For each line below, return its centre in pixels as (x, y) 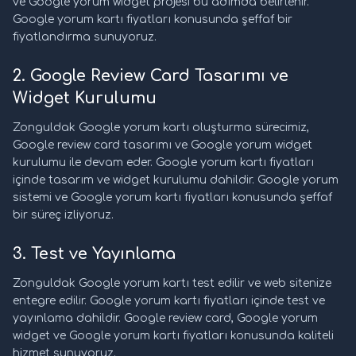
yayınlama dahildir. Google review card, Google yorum (165, 319)
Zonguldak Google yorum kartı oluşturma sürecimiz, (161, 128)
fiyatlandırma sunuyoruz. (85, 37)
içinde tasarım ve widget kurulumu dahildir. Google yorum (176, 180)
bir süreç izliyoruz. (63, 215)
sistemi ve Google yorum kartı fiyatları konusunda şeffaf (172, 198)
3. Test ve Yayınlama (94, 254)
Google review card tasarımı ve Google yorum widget (163, 145)
